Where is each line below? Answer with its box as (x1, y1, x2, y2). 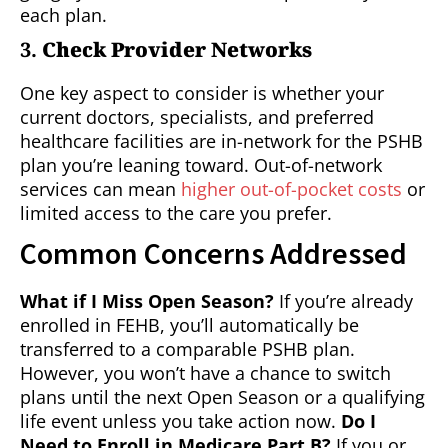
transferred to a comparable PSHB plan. (20, 337, 355, 362)
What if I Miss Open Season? (20, 289, 274, 314)
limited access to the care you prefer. (20, 201, 332, 226)
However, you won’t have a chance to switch (20, 361, 391, 386)
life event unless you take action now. (20, 409, 341, 434)
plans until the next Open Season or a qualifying (20, 385, 425, 410)
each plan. (20, 3, 107, 28)
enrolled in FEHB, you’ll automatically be (20, 313, 359, 338)
